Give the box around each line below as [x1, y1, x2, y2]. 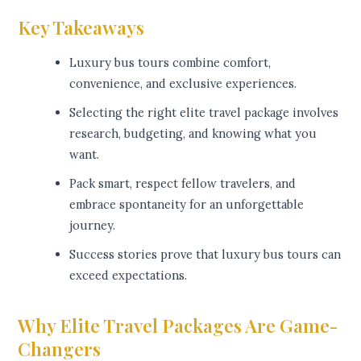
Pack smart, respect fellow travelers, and [69, 176, 297, 192]
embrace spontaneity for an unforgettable [69, 197, 305, 213]
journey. [69, 218, 116, 234]
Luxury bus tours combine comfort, [69, 55, 272, 71]
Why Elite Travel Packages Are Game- [18, 313, 338, 338]
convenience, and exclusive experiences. [69, 76, 297, 92]
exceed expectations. [69, 268, 188, 284]
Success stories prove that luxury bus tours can [69, 247, 342, 263]
